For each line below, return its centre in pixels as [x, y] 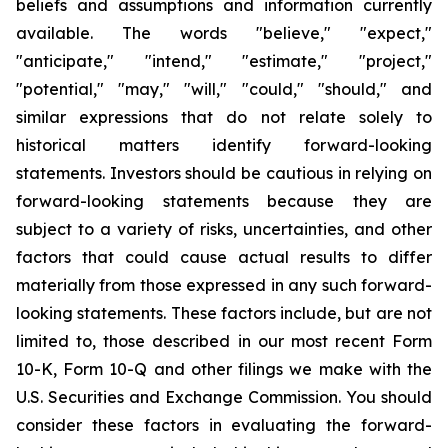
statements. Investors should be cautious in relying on [224, 173]
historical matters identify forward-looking [224, 145]
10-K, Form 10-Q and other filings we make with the [224, 369]
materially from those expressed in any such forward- [224, 285]
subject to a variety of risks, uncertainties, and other [224, 229]
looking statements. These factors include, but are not [224, 313]
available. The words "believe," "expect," [224, 33]
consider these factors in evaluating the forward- [224, 425]
